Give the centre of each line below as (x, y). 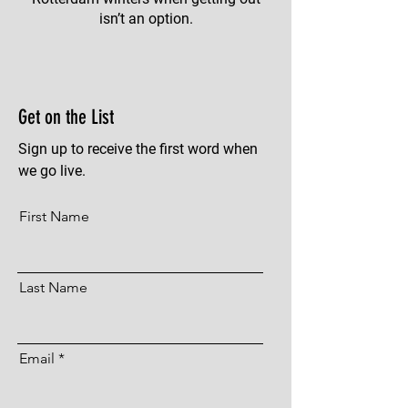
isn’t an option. (146, 18)
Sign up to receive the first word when (138, 148)
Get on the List (66, 117)
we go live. (52, 170)
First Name (54, 216)
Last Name (53, 287)
